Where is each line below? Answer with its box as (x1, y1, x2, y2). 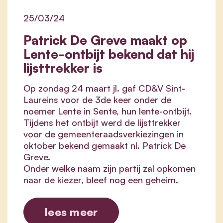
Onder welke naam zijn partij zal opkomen (23, 163, 196, 174)
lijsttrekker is (23, 60, 103, 76)
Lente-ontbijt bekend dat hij (23, 46, 194, 62)
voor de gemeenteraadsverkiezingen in (23, 128, 184, 140)
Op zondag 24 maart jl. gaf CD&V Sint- (23, 83, 185, 94)
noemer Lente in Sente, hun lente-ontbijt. (23, 106, 192, 117)
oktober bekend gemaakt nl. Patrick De (23, 140, 186, 151)
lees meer (45, 205, 98, 219)
